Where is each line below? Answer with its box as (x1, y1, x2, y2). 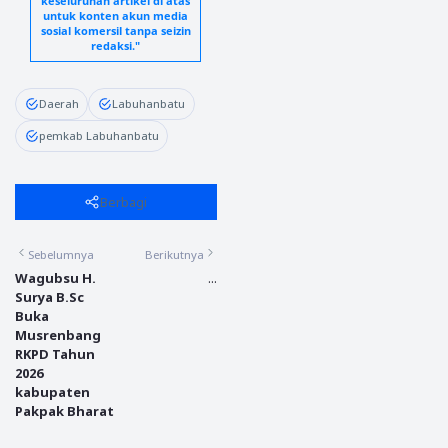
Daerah (38, 96, 79, 112)
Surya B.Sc (15, 288, 84, 307)
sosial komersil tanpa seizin (40, 22, 191, 38)
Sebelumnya (28, 246, 94, 262)
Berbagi (100, 192, 148, 211)
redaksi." (91, 37, 141, 53)
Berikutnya (144, 246, 204, 262)
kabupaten (15, 383, 90, 402)
